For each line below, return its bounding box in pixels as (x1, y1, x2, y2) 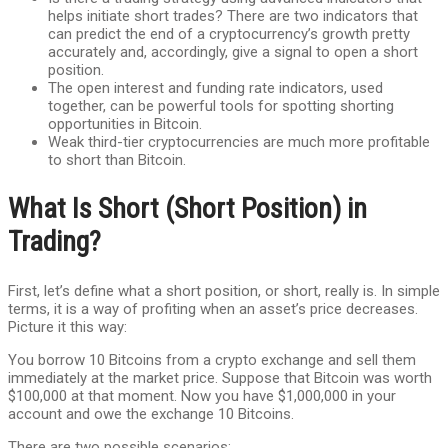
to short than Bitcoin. (48, 151, 186, 170)
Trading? (8, 225, 101, 259)
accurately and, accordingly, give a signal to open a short (48, 43, 418, 62)
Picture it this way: (8, 317, 127, 336)
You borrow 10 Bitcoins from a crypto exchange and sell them (8, 350, 416, 369)
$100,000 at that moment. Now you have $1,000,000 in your (8, 386, 396, 405)
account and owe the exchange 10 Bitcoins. (8, 404, 294, 423)
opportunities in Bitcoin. (48, 115, 202, 134)
